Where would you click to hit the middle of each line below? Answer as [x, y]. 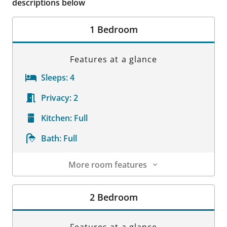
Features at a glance [113, 59]
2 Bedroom [113, 197]
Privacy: [56, 98]
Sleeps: [54, 78]
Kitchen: [56, 118]
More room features [107, 165]
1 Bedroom [113, 29]
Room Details [38, 182]
